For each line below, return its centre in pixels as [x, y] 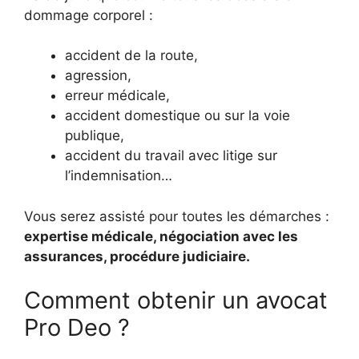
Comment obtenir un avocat [176, 300]
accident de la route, [131, 55]
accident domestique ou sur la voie [177, 115]
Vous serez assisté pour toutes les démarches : [177, 216]
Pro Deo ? [77, 327]
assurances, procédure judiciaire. [137, 256]
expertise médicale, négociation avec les [161, 236]
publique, [95, 135]
